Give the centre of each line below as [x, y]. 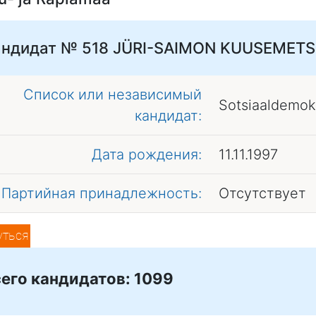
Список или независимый [113, 94]
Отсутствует [262, 193]
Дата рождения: [147, 154]
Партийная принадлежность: [102, 193]
